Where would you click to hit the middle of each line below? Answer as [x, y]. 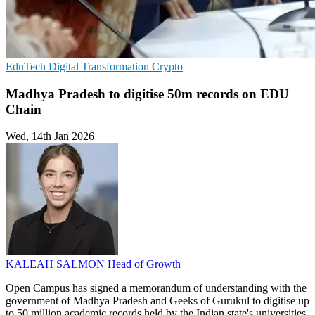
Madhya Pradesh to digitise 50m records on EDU [147, 94]
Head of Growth [144, 264]
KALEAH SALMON [57, 264]
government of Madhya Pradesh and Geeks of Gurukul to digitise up [157, 301]
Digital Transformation [100, 66]
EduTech [27, 66]
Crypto [167, 66]
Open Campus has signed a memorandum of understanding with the [156, 288]
